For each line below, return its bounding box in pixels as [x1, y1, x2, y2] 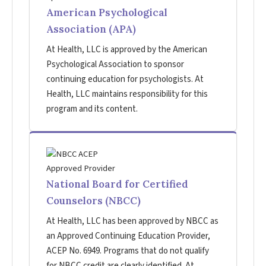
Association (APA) [46, 23, 136, 36]
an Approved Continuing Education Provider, [46, 230, 210, 243]
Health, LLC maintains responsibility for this [46, 88, 208, 101]
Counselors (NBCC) [46, 194, 141, 208]
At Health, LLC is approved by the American [46, 43, 207, 56]
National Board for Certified [46, 178, 188, 191]
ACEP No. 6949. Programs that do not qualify [46, 245, 209, 258]
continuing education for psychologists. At [46, 73, 204, 86]
